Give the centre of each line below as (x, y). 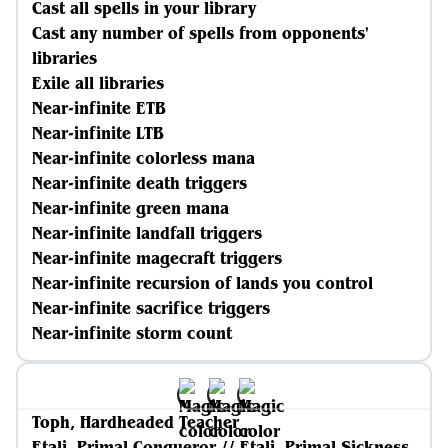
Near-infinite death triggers (139, 183)
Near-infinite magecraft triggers (157, 258)
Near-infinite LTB (98, 133)
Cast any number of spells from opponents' (200, 33)
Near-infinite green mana (130, 208)
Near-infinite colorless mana (143, 158)
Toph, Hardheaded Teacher (135, 422)
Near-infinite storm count (132, 333)
